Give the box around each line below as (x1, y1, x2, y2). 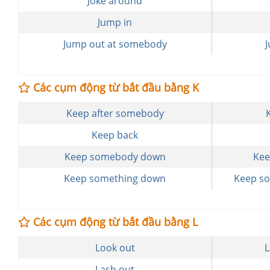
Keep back (92, 128, 139, 142)
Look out (95, 241, 135, 254)
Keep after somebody (66, 107, 164, 120)
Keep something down (64, 172, 166, 185)
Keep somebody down (64, 150, 166, 163)
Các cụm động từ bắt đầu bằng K (30, 80, 199, 95)
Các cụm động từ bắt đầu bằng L (30, 215, 198, 229)
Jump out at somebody (63, 37, 167, 51)
